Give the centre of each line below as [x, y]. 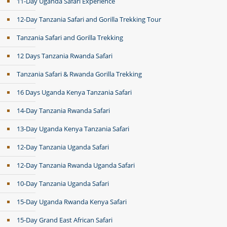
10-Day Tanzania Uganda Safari [63, 183]
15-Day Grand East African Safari [65, 220]
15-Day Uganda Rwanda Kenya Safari [72, 202]
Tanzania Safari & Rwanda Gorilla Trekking [79, 74]
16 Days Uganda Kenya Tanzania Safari [74, 92]
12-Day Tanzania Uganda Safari [63, 147]
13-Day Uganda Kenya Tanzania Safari [73, 129]
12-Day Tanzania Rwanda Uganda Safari [76, 165]
